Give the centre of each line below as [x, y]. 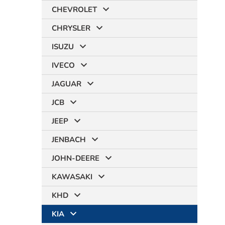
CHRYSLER [71, 28]
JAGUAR [67, 84]
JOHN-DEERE [76, 158]
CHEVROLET [74, 10]
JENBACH [69, 140]
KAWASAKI [72, 177]
